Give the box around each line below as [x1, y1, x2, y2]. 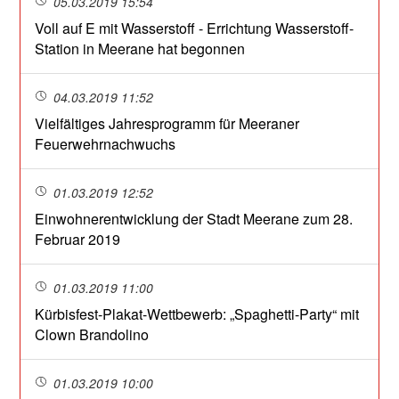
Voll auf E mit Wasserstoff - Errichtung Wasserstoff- [35, 18, 354, 39]
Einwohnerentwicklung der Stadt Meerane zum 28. [35, 208, 354, 230]
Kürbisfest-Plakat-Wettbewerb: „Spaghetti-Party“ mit [35, 304, 360, 325]
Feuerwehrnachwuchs [35, 134, 176, 155]
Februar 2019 [35, 229, 121, 250]
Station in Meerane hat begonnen [35, 38, 246, 60]
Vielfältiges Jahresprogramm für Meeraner [35, 113, 300, 134]
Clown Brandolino [35, 324, 150, 346]
